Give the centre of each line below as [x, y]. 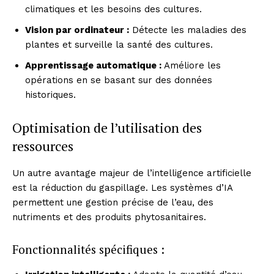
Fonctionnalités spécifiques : [88, 249]
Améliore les [191, 65]
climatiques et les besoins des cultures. [113, 9]
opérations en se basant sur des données [119, 80]
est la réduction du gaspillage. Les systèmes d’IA [122, 187]
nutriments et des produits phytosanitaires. [109, 217]
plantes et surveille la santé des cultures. [119, 44]
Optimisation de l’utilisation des [107, 127]
